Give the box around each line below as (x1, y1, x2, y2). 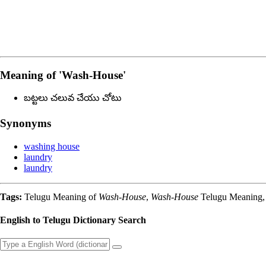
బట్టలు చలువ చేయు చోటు (24, 93, 122, 103)
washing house (24, 141, 80, 151)
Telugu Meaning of (24, 191, 99, 202)
